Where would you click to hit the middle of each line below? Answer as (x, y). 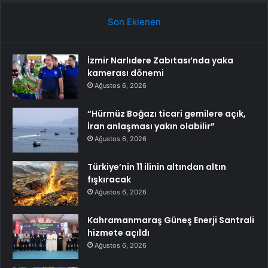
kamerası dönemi (126, 73)
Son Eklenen (134, 22)
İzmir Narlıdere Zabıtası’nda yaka (160, 60)
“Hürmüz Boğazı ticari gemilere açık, (167, 113)
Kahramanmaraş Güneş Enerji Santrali (171, 220)
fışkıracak (109, 179)
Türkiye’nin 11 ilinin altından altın (157, 167)
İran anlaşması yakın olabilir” (151, 126)
